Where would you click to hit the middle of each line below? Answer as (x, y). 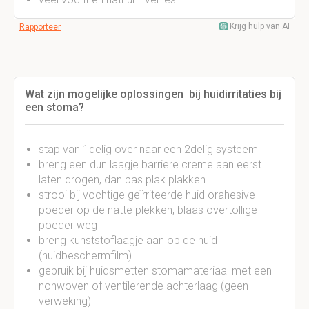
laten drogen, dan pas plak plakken (122, 180)
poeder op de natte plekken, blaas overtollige (148, 210)
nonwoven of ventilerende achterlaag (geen (143, 286)
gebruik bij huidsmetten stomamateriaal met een (155, 271)
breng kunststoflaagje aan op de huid (128, 240)
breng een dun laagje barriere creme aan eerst (150, 165)
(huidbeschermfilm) (85, 256)
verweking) (65, 301)
